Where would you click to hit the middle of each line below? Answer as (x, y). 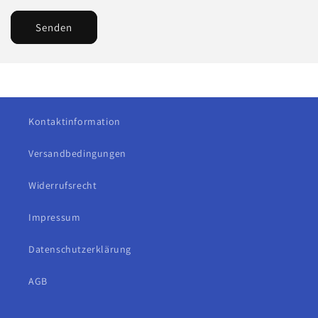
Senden (54, 27)
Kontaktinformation (75, 121)
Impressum (55, 217)
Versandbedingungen (77, 153)
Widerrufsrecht (63, 185)
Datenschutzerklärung (80, 249)
